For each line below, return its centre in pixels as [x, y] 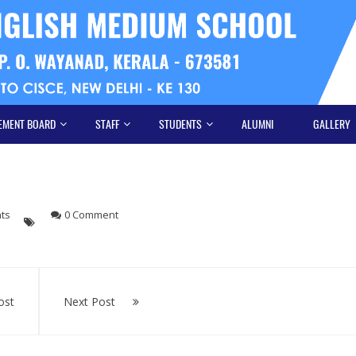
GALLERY [332, 124]
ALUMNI [257, 124]
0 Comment [91, 214]
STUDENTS [180, 124]
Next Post [89, 301]
